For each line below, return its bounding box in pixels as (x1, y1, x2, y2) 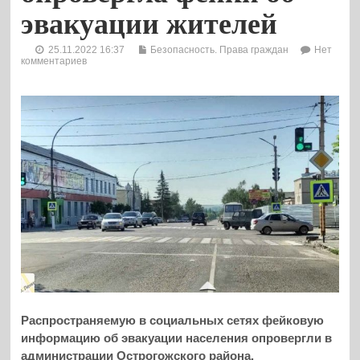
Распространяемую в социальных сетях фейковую (21, 313, 325, 328)
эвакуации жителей (21, 7, 278, 40)
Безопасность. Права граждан (150, 43, 289, 55)
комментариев (21, 55, 88, 67)
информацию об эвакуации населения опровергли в (21, 331, 333, 346)
